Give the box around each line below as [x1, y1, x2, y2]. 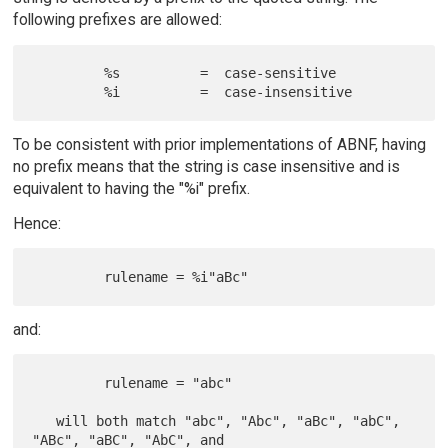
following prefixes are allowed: [12, 9, 222, 29]
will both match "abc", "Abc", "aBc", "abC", [32, 412, 57, 429]
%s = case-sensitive [32, 64, 105, 81]
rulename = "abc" [32, 374, 105, 391]
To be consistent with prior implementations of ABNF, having [12, 134, 426, 154]
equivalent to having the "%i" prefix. [12, 178, 250, 198]
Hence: [12, 213, 61, 233]
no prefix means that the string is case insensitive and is [12, 156, 400, 176]
